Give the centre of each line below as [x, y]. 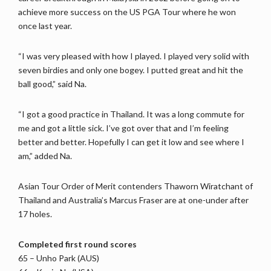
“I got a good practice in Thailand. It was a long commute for [131, 114]
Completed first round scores [77, 244]
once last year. [45, 25]
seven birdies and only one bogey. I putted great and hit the [131, 70]
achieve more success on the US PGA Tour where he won [127, 11]
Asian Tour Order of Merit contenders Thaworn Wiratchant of [135, 186]
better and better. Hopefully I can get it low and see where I [131, 142]
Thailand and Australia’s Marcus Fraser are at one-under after [133, 200]
